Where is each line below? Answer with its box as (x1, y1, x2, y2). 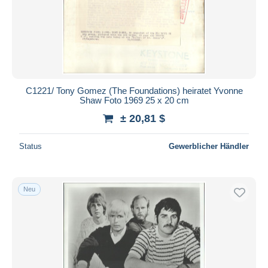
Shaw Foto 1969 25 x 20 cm (79, 95, 189, 105)
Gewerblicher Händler (169, 141, 249, 151)
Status (19, 141, 42, 151)
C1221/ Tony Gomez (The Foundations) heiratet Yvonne (25, 85, 243, 96)
